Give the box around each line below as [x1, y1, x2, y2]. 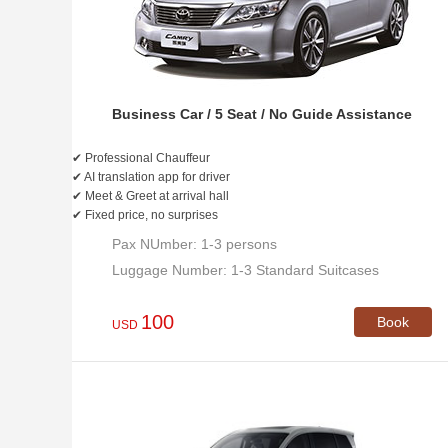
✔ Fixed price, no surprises [72, 208, 218, 222]
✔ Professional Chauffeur [72, 151, 210, 165]
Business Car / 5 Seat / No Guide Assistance [112, 106, 412, 122]
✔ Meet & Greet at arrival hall [72, 189, 229, 203]
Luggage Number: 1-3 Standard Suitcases [112, 262, 379, 278]
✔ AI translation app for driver [72, 170, 230, 184]
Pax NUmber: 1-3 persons [112, 236, 277, 252]
